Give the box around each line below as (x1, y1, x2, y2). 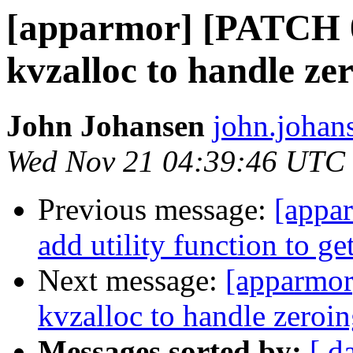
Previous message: (38, 192, 274, 227)
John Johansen (6, 109, 205, 143)
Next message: (38, 263, 225, 298)
